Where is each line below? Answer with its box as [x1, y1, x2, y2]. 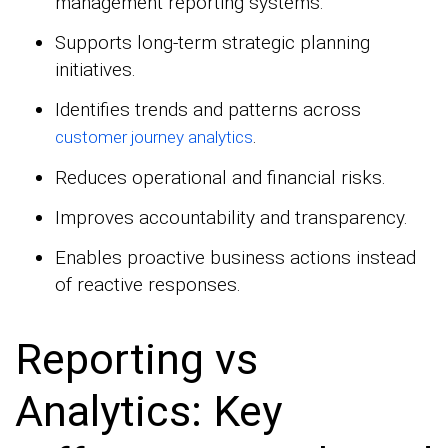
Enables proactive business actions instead [55, 245, 416, 269]
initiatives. [55, 57, 136, 81]
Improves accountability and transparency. [55, 205, 408, 229]
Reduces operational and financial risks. [55, 165, 386, 189]
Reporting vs [15, 334, 258, 385]
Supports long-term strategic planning [55, 30, 370, 54]
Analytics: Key [15, 386, 282, 437]
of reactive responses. [55, 272, 241, 296]
